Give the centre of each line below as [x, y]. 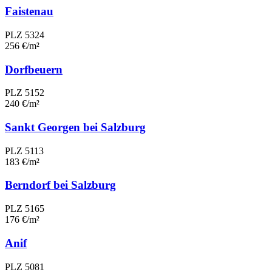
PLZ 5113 [24, 151]
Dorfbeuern [34, 69]
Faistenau [29, 12]
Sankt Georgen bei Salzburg [75, 127]
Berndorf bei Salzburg [60, 185]
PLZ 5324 [25, 35]
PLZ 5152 [25, 93]
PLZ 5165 [25, 209]
